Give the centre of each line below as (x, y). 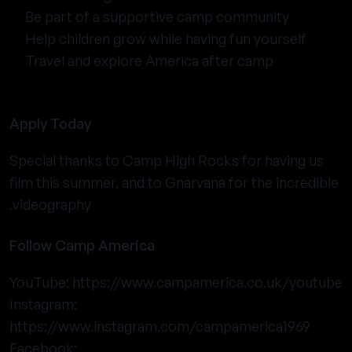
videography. (52, 204)
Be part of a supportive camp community (157, 16)
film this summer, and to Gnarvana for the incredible (174, 182)
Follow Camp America (82, 245)
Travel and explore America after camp (149, 60)
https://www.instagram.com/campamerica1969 (160, 326)
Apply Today (50, 123)
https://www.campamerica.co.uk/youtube (207, 282)
